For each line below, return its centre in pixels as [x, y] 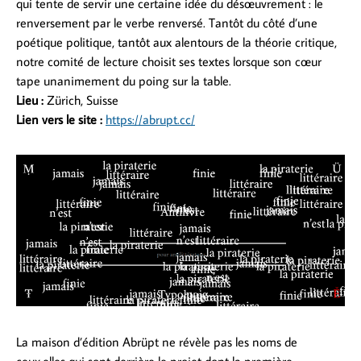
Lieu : [31, 100]
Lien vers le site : [59, 119]
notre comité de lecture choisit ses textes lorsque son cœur [169, 61]
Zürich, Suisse [83, 100]
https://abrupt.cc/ [150, 119]
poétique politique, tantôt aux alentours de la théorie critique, [176, 42]
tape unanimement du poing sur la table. [124, 81]
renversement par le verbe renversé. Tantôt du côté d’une [167, 23]
